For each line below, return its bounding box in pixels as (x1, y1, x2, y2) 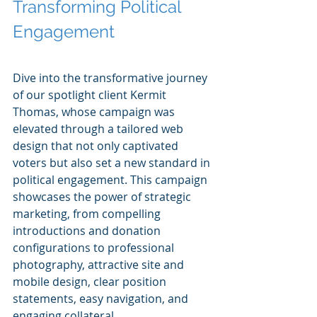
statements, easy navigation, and (13, 290, 191, 306)
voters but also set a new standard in (13, 154, 213, 171)
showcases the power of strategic (13, 188, 194, 204)
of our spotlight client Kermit (13, 86, 169, 103)
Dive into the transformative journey (13, 69, 210, 86)
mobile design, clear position (13, 273, 169, 289)
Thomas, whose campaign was (13, 103, 178, 120)
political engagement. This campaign (13, 171, 210, 188)
